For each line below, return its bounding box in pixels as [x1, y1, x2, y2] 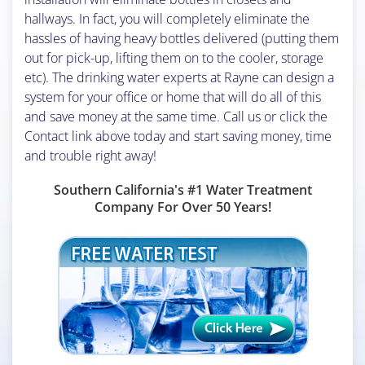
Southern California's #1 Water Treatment [53, 180, 312, 199]
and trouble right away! [24, 146, 156, 165]
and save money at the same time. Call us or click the [24, 107, 328, 125]
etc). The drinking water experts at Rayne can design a [24, 68, 334, 86]
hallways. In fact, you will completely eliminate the [24, 9, 310, 28]
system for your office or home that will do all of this [24, 87, 321, 106]
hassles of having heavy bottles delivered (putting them [24, 29, 339, 47]
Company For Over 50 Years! [94, 197, 271, 216]
